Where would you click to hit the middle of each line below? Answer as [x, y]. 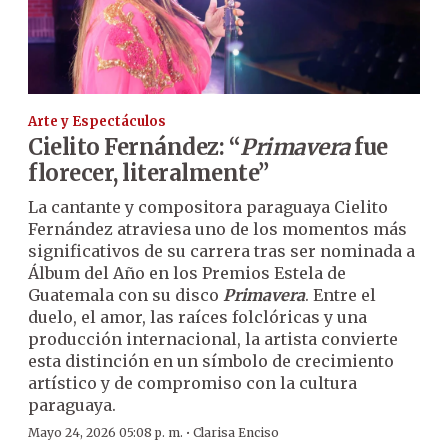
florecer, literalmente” [148, 172]
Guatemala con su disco [125, 294]
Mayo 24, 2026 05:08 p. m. [105, 432]
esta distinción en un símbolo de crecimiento [211, 360]
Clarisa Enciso [236, 432]
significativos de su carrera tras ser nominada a [221, 250]
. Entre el [340, 294]
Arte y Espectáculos [97, 121]
